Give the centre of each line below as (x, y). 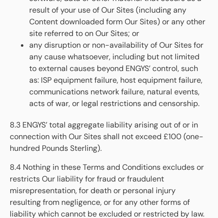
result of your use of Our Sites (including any (108, 10)
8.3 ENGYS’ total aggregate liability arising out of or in (104, 125)
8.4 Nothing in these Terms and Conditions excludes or (107, 167)
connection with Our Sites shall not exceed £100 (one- (107, 137)
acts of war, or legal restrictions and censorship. (114, 104)
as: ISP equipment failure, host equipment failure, (116, 80)
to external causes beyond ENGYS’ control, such (114, 69)
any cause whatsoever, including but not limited (114, 57)
